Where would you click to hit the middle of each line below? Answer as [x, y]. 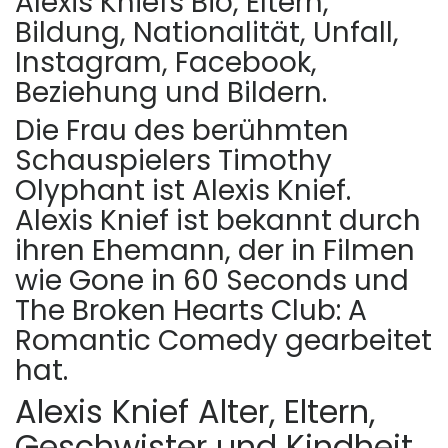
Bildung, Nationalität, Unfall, [207, 32]
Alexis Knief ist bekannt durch [218, 220]
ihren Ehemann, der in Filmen [215, 250]
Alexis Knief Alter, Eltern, [195, 411]
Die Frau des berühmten [182, 130]
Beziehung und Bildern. [171, 92]
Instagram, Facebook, [166, 62]
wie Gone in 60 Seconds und [212, 280]
